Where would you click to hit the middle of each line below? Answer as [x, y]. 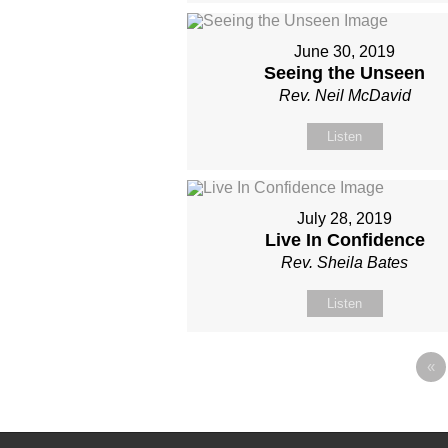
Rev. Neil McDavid [344, 96]
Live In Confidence [344, 240]
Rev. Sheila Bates [345, 263]
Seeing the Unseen [345, 73]
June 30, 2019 [345, 52]
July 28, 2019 [345, 219]
